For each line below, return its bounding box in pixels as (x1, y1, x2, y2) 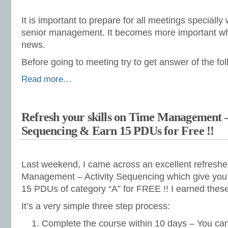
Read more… (21, 74, 72, 84)
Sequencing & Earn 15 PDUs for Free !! (21, 124, 214, 137)
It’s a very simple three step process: (21, 201, 170, 211)
